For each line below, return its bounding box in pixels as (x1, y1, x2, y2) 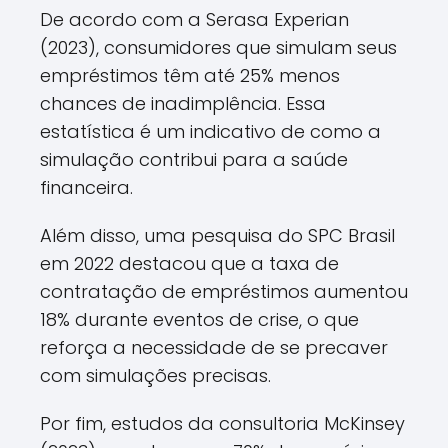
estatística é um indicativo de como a (40, 119, 381, 144)
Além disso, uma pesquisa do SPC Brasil (40, 223, 395, 248)
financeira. (40, 175, 133, 200)
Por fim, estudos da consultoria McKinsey (40, 411, 405, 436)
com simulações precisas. (40, 363, 271, 388)
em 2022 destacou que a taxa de (40, 251, 339, 276)
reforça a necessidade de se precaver (40, 335, 388, 360)
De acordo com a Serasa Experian (40, 7, 349, 32)
